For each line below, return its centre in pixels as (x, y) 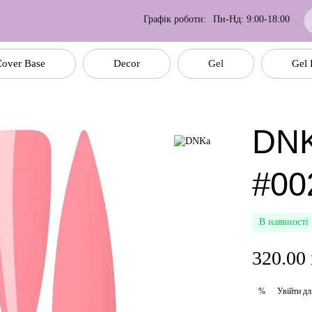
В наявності (284, 222)
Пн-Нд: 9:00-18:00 (251, 19)
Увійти (289, 291)
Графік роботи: (175, 19)
